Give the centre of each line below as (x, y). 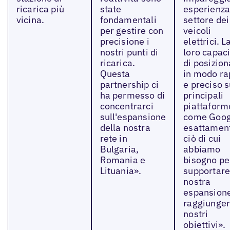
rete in (113, 138)
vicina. (30, 20)
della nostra (125, 127)
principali (204, 95)
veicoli (197, 30)
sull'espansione (133, 117)
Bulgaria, (119, 149)
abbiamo (202, 149)
